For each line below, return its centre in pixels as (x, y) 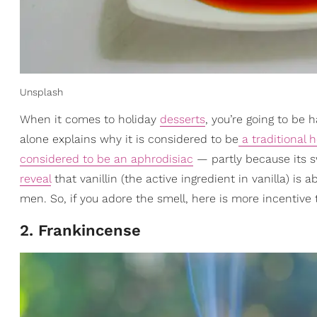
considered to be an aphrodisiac (106, 159)
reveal (35, 179)
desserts (183, 120)
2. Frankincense (80, 231)
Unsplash (41, 92)
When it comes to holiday (90, 120)
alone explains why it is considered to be (129, 139)
